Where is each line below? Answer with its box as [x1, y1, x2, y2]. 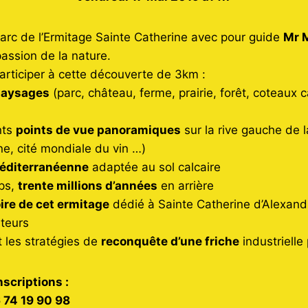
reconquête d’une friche [101, 234, 240, 248]
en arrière [157, 178, 214, 192]
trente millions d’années [18, 178, 158, 192]
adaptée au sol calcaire [89, 159, 221, 174]
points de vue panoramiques [16, 122, 181, 137]
